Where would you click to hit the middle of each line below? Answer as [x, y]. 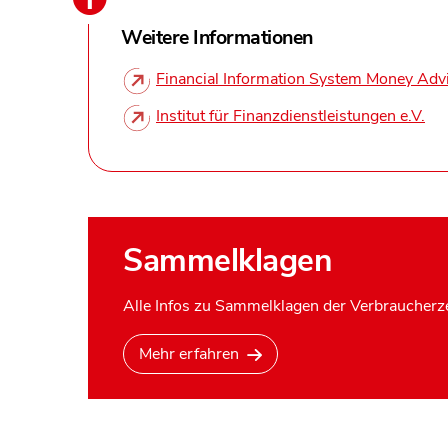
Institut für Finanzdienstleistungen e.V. [290, 116]
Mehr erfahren [189, 354]
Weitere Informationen [217, 38]
